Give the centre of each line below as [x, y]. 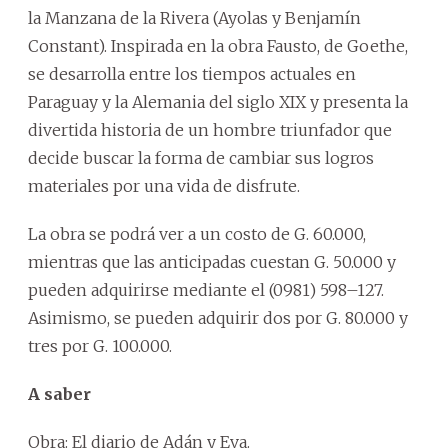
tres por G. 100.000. [100, 345]
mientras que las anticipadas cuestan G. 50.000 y [212, 261]
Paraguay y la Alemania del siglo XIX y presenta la [218, 101]
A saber [59, 393]
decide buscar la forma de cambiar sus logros [201, 157]
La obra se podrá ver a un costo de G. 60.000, [197, 233]
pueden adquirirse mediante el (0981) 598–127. [206, 289]
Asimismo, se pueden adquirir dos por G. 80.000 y [218, 317]
